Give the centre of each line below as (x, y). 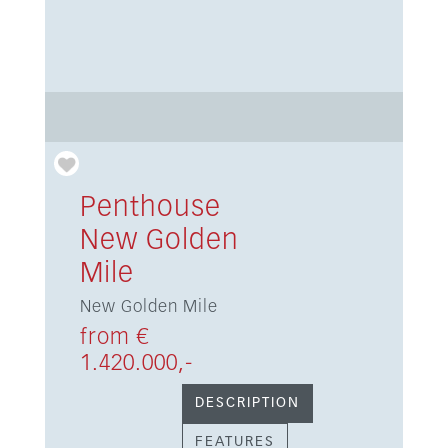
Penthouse (150, 208)
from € (114, 338)
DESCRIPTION (247, 403)
